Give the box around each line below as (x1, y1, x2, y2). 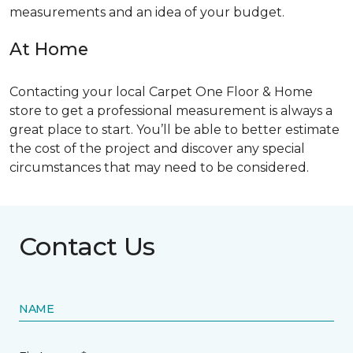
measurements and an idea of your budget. (9, 4, 284, 20)
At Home (9, 38, 88, 59)
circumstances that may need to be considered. (9, 159, 309, 175)
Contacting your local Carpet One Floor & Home (9, 84, 313, 99)
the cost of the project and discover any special (9, 140, 305, 156)
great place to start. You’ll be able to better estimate (9, 121, 340, 137)
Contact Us (19, 230, 155, 262)
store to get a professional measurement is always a (9, 102, 333, 118)
